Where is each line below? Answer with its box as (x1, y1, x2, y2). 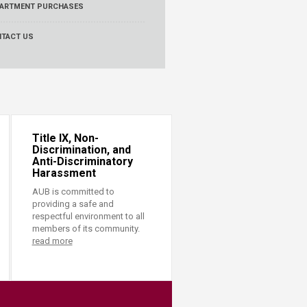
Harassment (32, 167, 96, 180)
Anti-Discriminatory (32, 155, 133, 168)
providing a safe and (32, 199, 114, 209)
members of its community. (32, 223, 140, 234)
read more (32, 236, 73, 246)
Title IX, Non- (32, 132, 99, 145)
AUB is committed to (32, 186, 114, 197)
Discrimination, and (32, 143, 131, 156)
